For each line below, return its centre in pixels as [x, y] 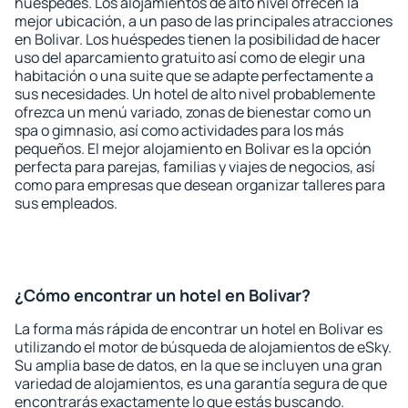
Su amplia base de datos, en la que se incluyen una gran [199, 365]
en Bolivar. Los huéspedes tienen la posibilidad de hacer [198, 39]
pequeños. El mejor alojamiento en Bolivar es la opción [193, 148]
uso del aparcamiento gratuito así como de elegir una [190, 57]
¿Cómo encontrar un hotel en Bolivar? [163, 295]
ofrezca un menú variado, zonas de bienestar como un [193, 112]
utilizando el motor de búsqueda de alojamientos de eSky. [203, 347]
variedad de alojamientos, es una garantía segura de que [201, 383]
